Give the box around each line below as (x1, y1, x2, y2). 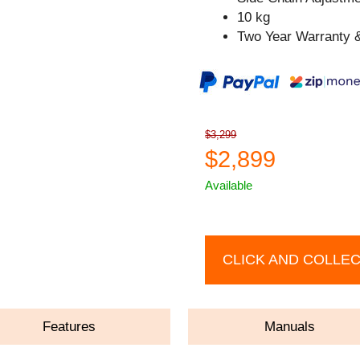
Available (205, 178, 253, 192)
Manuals (264, 318, 316, 334)
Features (43, 318, 96, 334)
